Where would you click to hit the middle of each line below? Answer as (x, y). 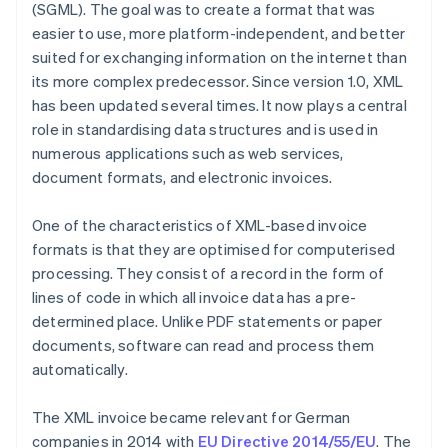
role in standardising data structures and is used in (205, 129)
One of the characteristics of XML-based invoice (200, 225)
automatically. (80, 369)
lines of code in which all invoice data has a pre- (194, 297)
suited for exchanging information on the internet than (219, 57)
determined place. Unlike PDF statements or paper (207, 321)
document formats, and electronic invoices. (182, 177)
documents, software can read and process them (203, 345)
